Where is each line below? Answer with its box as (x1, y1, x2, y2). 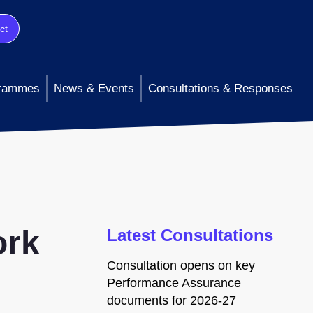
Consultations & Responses (148, 82, 293, 95)
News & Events (54, 82, 134, 95)
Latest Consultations (107, 226, 273, 245)
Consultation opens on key (107, 259, 255, 272)
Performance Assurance (107, 276, 241, 290)
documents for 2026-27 (107, 293, 236, 307)
